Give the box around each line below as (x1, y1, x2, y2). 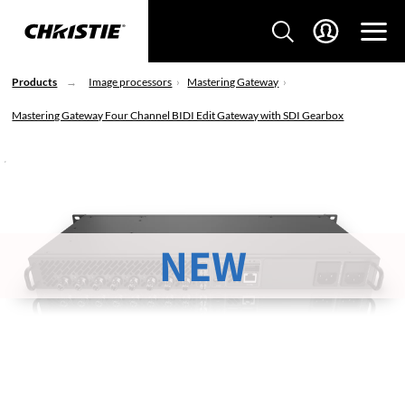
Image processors (89, 75, 173, 89)
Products (12, 75, 58, 89)
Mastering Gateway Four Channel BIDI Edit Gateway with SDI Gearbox (12, 108, 344, 122)
